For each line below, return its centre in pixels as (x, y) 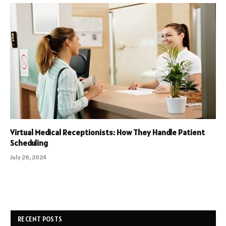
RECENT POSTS (40, 219)
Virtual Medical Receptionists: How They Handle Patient (107, 132)
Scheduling (29, 143)
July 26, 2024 (28, 157)
